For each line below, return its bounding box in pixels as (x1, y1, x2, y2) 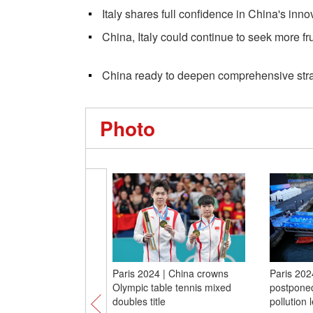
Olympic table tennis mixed (112, 280, 231, 294)
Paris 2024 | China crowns (112, 266, 228, 280)
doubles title (112, 294, 166, 308)
